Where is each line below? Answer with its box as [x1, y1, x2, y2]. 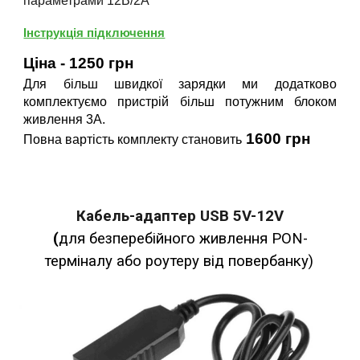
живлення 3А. [23, 112, 106, 127]
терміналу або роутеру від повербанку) [43, 252, 313, 270]
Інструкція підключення [23, 26, 166, 39]
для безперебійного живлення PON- [58, 230, 308, 247]
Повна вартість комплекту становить [23, 133, 243, 147]
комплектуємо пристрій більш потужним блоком [23, 95, 337, 109]
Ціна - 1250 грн [23, 55, 134, 72]
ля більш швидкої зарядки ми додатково [32, 77, 337, 92]
